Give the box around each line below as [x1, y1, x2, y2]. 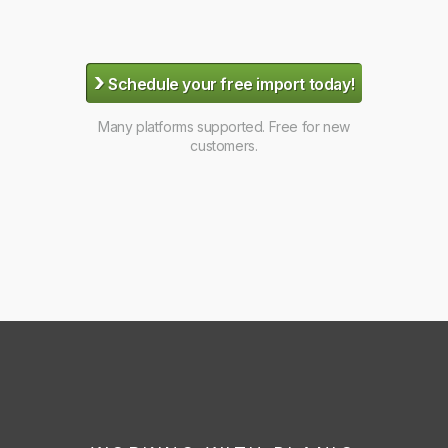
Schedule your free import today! [104, 73, 355, 94]
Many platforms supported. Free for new [98, 118, 350, 136]
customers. [190, 137, 258, 155]
